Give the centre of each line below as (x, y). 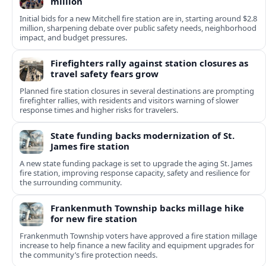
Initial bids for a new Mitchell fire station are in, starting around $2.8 (138, 19)
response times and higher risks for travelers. (99, 110)
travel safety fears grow (104, 74)
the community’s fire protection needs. (88, 255)
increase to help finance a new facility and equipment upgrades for (137, 246)
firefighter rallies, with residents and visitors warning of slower (129, 101)
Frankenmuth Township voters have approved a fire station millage (138, 236)
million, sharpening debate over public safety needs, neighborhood (138, 28)
